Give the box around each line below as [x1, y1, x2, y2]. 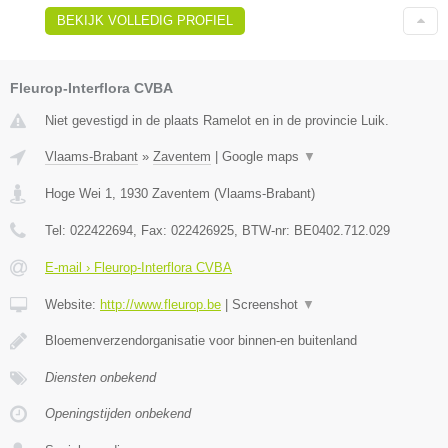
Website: [45, 297, 100, 312]
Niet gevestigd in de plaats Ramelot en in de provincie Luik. [45, 113, 389, 128]
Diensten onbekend [45, 370, 156, 385]
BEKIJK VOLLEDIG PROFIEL [57, 13, 233, 28]
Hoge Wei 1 [45, 186, 112, 201]
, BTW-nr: [234, 223, 294, 238]
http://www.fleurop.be [100, 297, 221, 312]
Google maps [222, 149, 303, 164]
